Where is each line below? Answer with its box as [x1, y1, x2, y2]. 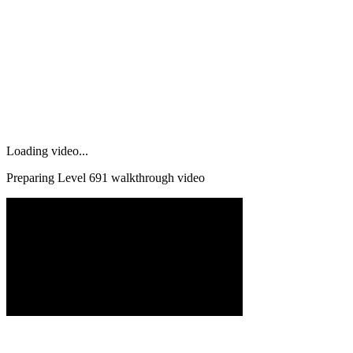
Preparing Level [6, 170, 89, 184]
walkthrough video [108, 170, 205, 184]
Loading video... [6, 143, 88, 158]
